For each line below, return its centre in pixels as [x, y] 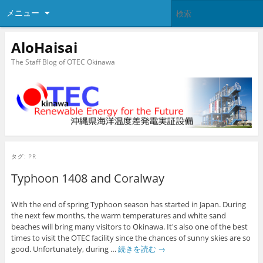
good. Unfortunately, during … [64, 249]
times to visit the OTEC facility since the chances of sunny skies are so [131, 238]
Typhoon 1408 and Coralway [87, 178]
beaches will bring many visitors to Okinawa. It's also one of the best [129, 227]
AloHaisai [44, 47]
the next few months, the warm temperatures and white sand [118, 216]
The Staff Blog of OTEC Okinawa [63, 62]
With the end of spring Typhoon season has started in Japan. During [128, 205]
